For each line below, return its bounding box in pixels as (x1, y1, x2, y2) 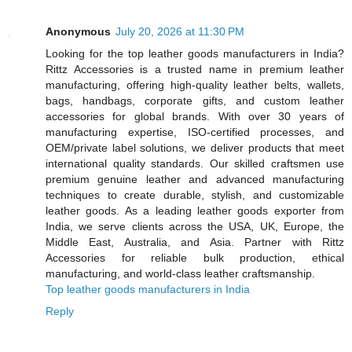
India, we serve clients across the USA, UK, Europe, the (46, 219, 344, 233)
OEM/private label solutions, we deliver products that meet (46, 141, 344, 154)
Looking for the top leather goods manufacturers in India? (46, 46, 344, 60)
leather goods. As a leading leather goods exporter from (46, 203, 344, 217)
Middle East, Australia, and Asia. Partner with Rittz (46, 235, 344, 248)
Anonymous (46, 24, 111, 38)
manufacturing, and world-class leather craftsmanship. (46, 266, 315, 280)
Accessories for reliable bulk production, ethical (46, 251, 344, 264)
